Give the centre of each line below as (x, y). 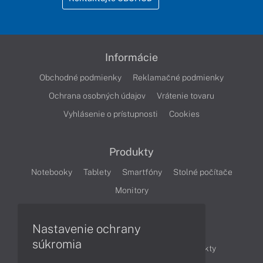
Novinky (156, 249)
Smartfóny (142, 172)
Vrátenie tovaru (186, 96)
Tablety (97, 172)
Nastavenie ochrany (87, 229)
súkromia (57, 245)
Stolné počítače (203, 172)
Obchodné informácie (88, 249)
